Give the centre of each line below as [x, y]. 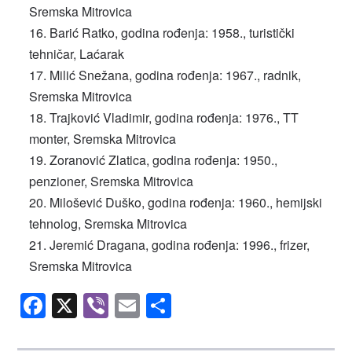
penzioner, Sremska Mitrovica [112, 181]
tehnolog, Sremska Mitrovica [108, 224]
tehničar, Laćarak [77, 54]
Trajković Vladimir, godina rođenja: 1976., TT [174, 118]
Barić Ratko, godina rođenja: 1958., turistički [172, 33]
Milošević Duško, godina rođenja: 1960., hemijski [186, 203]
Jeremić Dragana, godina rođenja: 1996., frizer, [180, 245]
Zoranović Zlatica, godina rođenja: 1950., [164, 160]
